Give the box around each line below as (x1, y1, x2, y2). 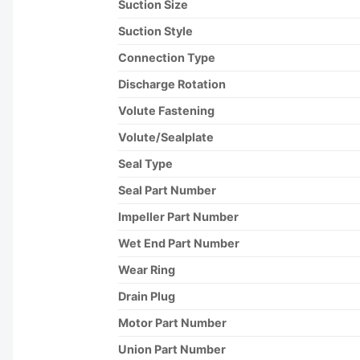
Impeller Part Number (118, 209, 239, 223)
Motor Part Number (118, 315, 227, 329)
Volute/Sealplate (118, 129, 214, 144)
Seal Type (118, 156, 173, 170)
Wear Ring (118, 262, 175, 276)
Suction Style (118, 23, 193, 38)
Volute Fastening (118, 103, 215, 117)
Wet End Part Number (118, 235, 239, 250)
